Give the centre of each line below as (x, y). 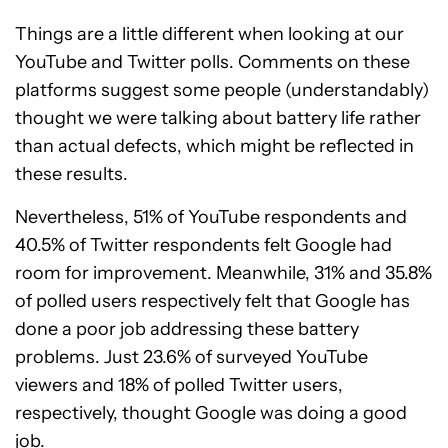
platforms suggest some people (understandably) (222, 90)
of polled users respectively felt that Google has (212, 301)
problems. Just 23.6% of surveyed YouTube (191, 357)
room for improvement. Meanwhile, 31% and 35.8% (223, 273)
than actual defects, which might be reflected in (214, 146)
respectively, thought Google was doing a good (211, 413)
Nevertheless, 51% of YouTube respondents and (211, 217)
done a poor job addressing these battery (187, 329)
